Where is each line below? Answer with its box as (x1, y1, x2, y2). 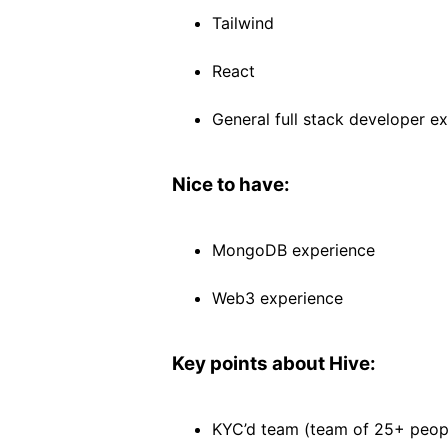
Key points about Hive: (172, 352, 376, 375)
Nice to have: (172, 173, 290, 196)
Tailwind (212, 13, 274, 33)
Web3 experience (212, 288, 343, 308)
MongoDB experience (212, 240, 375, 260)
